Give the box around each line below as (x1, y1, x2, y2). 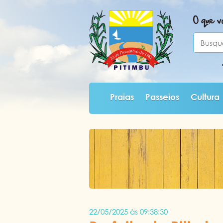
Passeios (145, 92, 179, 102)
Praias (110, 92, 134, 102)
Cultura (190, 92, 220, 102)
